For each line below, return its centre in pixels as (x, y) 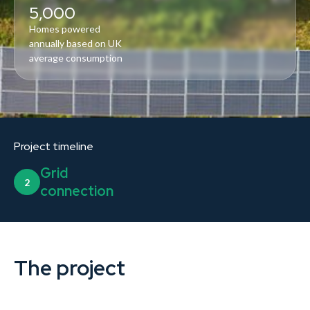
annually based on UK (75, 44)
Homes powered (65, 29)
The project (70, 268)
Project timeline (54, 147)
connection (77, 191)
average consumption (76, 58)
